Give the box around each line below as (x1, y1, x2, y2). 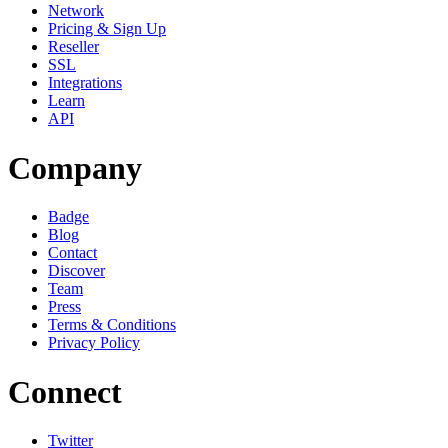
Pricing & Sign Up (48, 20, 166, 38)
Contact (48, 244, 97, 262)
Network (48, 2, 104, 20)
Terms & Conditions (48, 316, 176, 334)
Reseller (48, 38, 99, 56)
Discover (48, 262, 105, 280)
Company (8, 149, 142, 186)
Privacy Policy (48, 334, 140, 352)
